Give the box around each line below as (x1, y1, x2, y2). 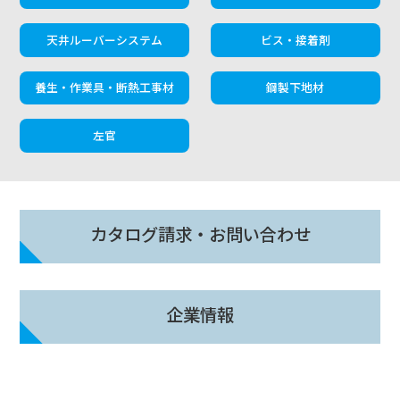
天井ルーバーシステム (46, 30, 163, 48)
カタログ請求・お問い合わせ (89, 221, 311, 246)
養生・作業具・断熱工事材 (35, 79, 175, 96)
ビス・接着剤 (260, 30, 330, 48)
